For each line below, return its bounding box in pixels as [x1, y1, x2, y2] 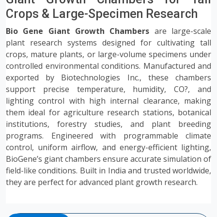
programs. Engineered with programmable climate [6, 130, 211, 141]
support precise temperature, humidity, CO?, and [6, 84, 211, 94]
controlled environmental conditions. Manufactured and [6, 61, 211, 71]
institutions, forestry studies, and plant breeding [6, 119, 211, 129]
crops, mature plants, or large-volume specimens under [6, 49, 211, 60]
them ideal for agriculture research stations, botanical [6, 107, 211, 118]
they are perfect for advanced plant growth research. [6, 177, 198, 187]
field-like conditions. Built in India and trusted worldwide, [6, 165, 211, 176]
